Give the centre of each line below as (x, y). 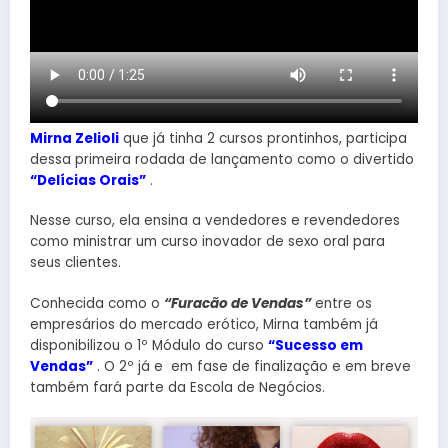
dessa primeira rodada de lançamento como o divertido (222, 160)
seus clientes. (75, 263)
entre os (341, 303)
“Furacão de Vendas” (237, 303)
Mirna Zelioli (74, 139)
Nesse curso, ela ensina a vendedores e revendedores (215, 221)
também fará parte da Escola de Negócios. (177, 387)
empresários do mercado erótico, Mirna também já (204, 324)
